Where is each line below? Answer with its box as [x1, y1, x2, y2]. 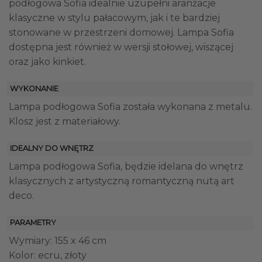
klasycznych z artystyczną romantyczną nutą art [9, 175, 235, 187]
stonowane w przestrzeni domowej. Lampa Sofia [9, 27, 234, 39]
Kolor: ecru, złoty [9, 249, 87, 261]
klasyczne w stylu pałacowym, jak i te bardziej [9, 12, 220, 24]
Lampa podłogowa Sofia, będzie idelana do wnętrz [9, 160, 243, 172]
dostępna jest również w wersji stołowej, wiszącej [9, 42, 233, 53]
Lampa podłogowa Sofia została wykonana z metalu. [9, 101, 252, 113]
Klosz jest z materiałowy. [9, 116, 120, 127]
